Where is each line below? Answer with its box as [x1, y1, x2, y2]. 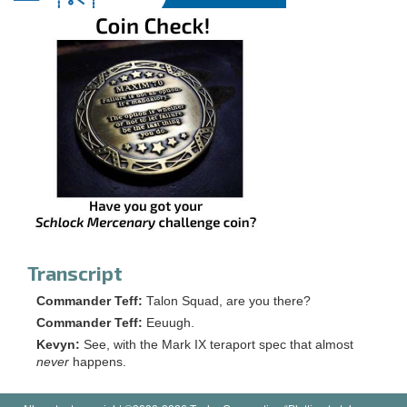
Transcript [27, 261, 123, 284]
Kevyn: [36, 337, 80, 352]
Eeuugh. [146, 315, 194, 330]
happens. [69, 354, 126, 369]
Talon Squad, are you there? [146, 293, 311, 308]
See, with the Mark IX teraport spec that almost [84, 337, 353, 352]
